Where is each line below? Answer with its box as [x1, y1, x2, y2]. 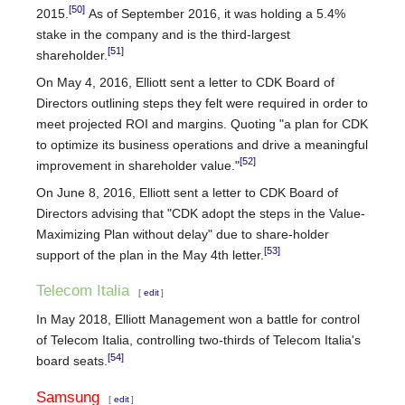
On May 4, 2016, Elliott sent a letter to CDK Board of [36, 74, 334, 89]
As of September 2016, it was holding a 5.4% [85, 5, 345, 21]
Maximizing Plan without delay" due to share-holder [36, 226, 329, 241]
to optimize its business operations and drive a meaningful [36, 137, 368, 152]
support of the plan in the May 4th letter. [36, 247, 264, 262]
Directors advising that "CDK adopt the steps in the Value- [36, 205, 365, 221]
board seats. [36, 353, 108, 369]
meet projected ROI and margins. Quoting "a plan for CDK [36, 116, 368, 131]
